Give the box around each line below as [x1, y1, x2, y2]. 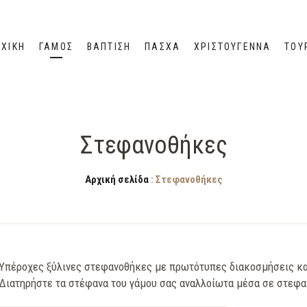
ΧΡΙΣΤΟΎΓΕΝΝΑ [194, 40, 271, 52]
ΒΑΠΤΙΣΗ [86, 40, 132, 52]
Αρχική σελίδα [84, 173, 149, 186]
